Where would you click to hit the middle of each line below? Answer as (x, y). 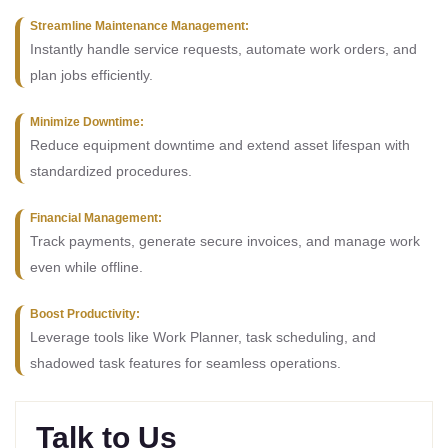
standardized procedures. (111, 171)
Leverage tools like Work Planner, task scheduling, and (203, 337)
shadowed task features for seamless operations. (185, 363)
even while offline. (86, 267)
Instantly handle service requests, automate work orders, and (223, 49)
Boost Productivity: (85, 314)
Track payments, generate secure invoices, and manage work (225, 241)
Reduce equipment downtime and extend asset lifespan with (220, 145)
